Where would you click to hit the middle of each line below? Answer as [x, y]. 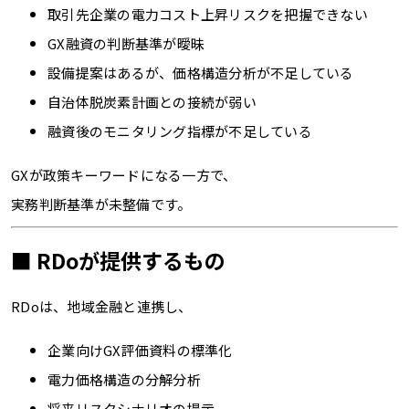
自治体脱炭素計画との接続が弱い [152, 102]
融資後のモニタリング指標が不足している [180, 131]
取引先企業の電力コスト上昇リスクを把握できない [208, 15]
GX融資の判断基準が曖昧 [126, 44]
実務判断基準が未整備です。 [101, 204]
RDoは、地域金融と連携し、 [102, 307]
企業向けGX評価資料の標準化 [140, 351]
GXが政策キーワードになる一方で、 [124, 175]
